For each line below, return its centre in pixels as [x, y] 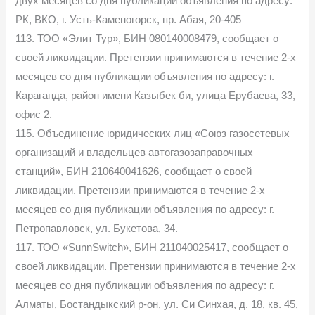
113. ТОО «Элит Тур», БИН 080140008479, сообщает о [147, 38]
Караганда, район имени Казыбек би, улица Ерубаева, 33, [156, 95]
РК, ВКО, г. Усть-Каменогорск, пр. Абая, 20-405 [129, 19]
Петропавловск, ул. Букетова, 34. [97, 228]
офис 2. [34, 114]
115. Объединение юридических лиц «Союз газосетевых [153, 133]
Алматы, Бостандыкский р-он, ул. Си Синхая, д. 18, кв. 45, [157, 304]
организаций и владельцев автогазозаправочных [135, 152]
